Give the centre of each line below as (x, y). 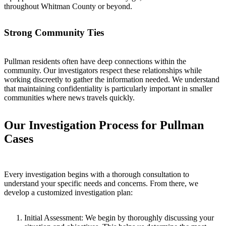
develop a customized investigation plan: (68, 192)
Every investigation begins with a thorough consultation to (97, 174)
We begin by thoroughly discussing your (149, 217)
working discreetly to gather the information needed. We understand (112, 79)
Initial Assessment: (54, 217)
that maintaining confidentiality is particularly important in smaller (108, 88)
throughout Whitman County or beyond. (68, 6)
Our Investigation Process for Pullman (104, 125)
